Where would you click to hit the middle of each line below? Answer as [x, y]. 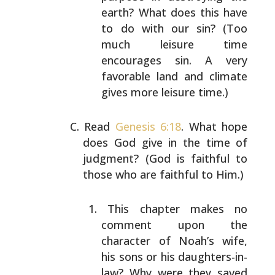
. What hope [215, 126]
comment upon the [175, 225]
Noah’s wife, [209, 241]
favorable [126, 76]
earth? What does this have [175, 12]
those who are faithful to [148, 174]
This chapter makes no [178, 209]
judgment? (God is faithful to [165, 158]
